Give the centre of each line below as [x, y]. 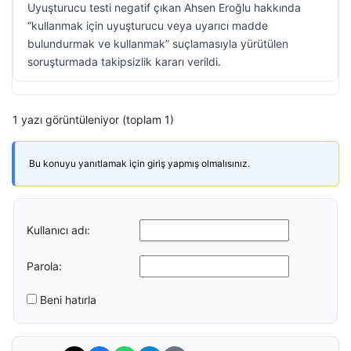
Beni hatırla [68, 300]
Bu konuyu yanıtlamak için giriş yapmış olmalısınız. [139, 163]
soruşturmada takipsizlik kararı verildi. [124, 62]
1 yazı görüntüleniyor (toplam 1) [93, 119]
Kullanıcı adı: [58, 230]
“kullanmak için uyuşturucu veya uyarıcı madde [148, 25]
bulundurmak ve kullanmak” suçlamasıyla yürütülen [158, 43]
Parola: [44, 266]
